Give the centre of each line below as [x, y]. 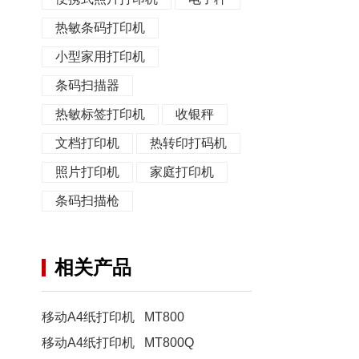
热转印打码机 [189, 143]
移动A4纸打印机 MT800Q [118, 343]
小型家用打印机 [101, 56]
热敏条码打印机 [101, 28]
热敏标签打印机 [101, 114]
